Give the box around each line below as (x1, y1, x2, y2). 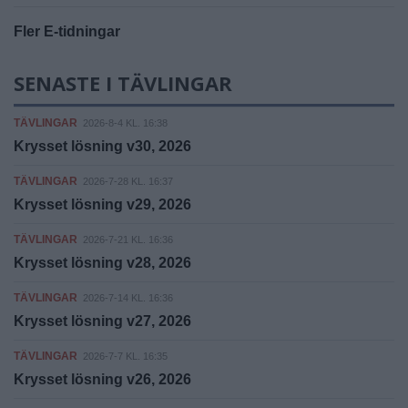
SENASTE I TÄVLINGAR (14, 68, 232, 97)
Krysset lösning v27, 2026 (14, 312, 191, 329)
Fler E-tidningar (14, 23, 120, 39)
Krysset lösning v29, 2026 (14, 196, 191, 212)
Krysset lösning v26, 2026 (14, 371, 191, 387)
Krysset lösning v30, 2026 (14, 138, 191, 154)
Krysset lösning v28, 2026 (14, 254, 191, 270)
